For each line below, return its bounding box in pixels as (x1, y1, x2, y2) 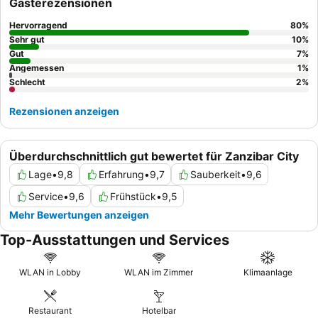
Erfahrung (99, 168, 144, 180)
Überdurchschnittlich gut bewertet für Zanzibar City (9, 149, 299, 163)
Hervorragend (9, 20, 67, 31)
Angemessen (9, 62, 64, 73)
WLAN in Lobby (19, 267, 82, 278)
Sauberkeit (190, 168, 241, 180)
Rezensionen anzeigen (9, 105, 119, 117)
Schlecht (9, 77, 45, 87)
